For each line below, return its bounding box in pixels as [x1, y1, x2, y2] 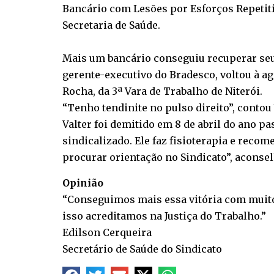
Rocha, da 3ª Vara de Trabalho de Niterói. [62, 85, 262, 98]
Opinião [62, 177, 103, 190]
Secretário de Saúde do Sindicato [62, 243, 222, 256]
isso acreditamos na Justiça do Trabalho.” [62, 210, 266, 223]
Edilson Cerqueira [62, 226, 152, 239]
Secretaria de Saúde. [62, 19, 160, 32]
